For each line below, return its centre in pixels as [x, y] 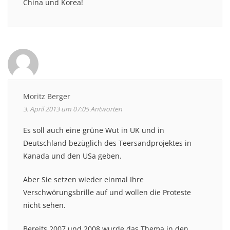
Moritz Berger [47, 96]
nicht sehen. [44, 205]
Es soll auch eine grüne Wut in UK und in [94, 130]
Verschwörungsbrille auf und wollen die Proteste [107, 192]
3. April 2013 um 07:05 [56, 109]
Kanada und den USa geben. [72, 156]
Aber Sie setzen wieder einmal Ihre [83, 179]
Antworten [106, 109]
